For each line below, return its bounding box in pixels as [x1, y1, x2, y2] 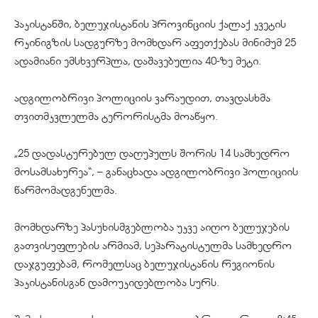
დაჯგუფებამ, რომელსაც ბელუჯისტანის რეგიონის [14, 258, 275, 271]
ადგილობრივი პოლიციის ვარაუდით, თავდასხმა [14, 92, 270, 105]
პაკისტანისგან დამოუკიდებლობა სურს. [14, 276, 219, 290]
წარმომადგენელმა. [14, 184, 117, 197]
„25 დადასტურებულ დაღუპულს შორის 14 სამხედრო [14, 147, 290, 160]
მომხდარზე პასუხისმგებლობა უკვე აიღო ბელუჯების [14, 221, 290, 234]
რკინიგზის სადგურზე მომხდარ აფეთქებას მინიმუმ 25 [14, 36, 296, 50]
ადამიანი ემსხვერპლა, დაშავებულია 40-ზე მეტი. [14, 55, 261, 68]
